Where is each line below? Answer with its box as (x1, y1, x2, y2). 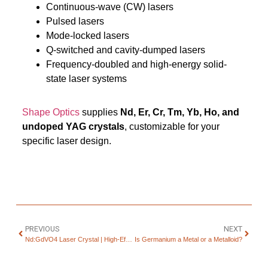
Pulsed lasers (45, 16, 104, 26)
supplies (79, 106, 120, 117)
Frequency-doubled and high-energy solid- (45, 59, 227, 69)
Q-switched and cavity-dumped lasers (45, 44, 205, 55)
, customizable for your (124, 121, 220, 132)
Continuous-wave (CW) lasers (45, 1, 173, 12)
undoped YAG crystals (22, 121, 124, 132)
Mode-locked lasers (45, 30, 129, 41)
